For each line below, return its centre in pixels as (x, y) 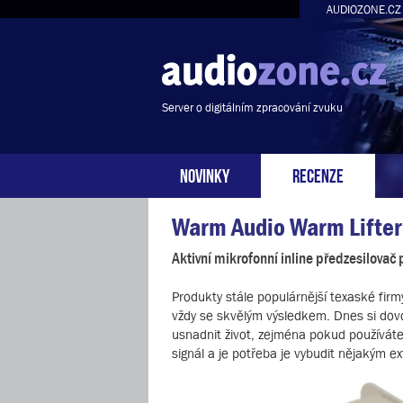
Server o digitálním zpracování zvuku (252, 107)
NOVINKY (205, 174)
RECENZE (318, 174)
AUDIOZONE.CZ (363, 9)
